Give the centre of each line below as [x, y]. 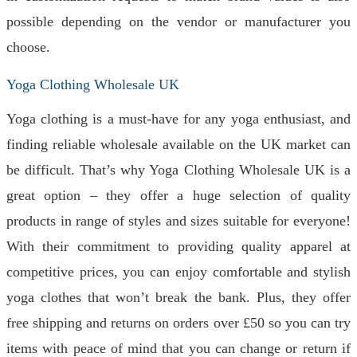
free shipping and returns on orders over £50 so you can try [178, 323]
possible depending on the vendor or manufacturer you [178, 22]
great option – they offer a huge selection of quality [178, 195]
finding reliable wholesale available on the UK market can [178, 144]
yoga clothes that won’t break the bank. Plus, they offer [178, 297]
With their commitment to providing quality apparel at [178, 246]
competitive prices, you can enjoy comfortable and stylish [178, 272]
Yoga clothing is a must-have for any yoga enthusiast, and [178, 119]
